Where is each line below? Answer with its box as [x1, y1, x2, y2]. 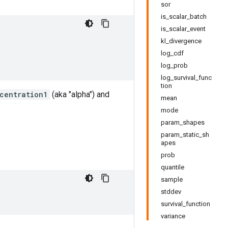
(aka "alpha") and [50, 90, 109, 99]
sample [161, 176, 183, 183]
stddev [161, 188, 181, 195]
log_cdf [161, 49, 184, 57]
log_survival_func [161, 74, 212, 81]
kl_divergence [161, 37, 202, 45]
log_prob [161, 62, 188, 69]
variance [161, 212, 185, 220]
